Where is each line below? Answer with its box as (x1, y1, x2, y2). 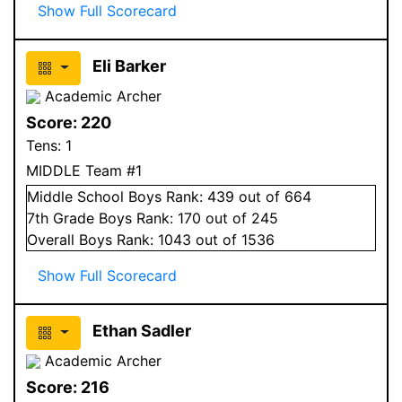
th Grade (35, 208, 99, 227)
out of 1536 (191, 230, 275, 249)
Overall (27, 230, 79, 249)
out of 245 (201, 208, 278, 227)
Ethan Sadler (92, 320, 191, 340)
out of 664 (234, 187, 311, 205)
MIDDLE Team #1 (26, 161, 142, 179)
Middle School (27, 187, 124, 205)
